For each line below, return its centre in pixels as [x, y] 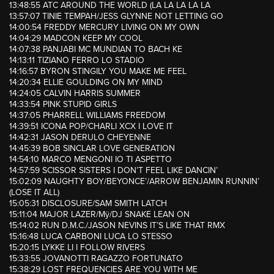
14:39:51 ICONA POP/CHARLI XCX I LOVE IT [91, 127]
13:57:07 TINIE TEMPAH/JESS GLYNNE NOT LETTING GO [116, 17]
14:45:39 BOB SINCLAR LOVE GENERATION [92, 149]
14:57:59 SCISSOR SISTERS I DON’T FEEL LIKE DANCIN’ [113, 171]
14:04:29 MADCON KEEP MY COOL [76, 39]
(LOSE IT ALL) [34, 193]
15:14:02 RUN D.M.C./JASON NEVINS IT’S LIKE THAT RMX [117, 226]
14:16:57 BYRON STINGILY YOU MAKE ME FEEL [98, 72]
